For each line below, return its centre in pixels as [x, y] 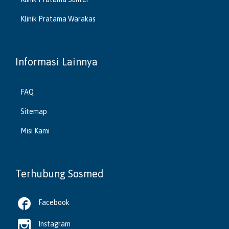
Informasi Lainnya [56, 62]
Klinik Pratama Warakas [58, 19]
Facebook [54, 203]
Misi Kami [35, 131]
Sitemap [34, 112]
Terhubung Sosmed [60, 174]
